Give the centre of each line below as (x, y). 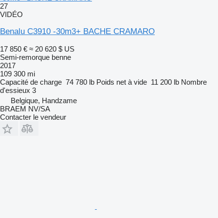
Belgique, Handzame (44, 100)
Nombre (194, 82)
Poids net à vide (122, 82)
